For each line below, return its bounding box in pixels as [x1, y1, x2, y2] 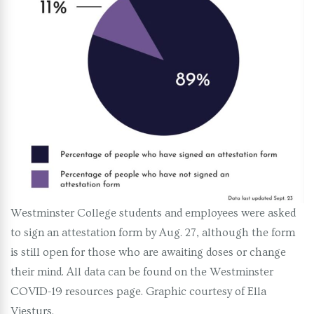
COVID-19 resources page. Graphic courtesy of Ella [11, 285, 266, 299]
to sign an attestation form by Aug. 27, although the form [11, 226, 295, 240]
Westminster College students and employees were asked [11, 207, 296, 220]
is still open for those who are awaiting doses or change [11, 246, 286, 259]
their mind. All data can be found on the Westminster [11, 266, 273, 279]
